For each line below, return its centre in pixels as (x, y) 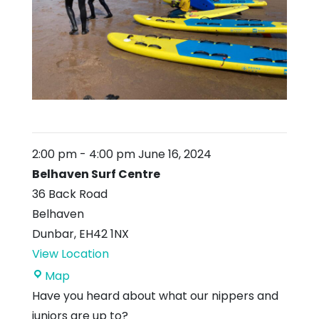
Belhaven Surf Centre (96, 174)
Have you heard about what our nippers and (155, 296)
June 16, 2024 (173, 154)
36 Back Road (70, 194)
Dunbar (53, 234)
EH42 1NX (104, 234)
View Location (70, 253)
